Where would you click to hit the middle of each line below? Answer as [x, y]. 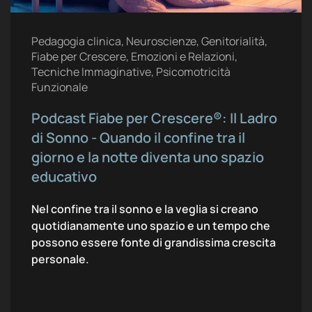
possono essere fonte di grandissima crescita [154, 242]
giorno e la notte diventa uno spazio [148, 157]
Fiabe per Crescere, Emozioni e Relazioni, [134, 56]
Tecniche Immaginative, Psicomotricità [131, 71]
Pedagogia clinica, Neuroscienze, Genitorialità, [149, 41]
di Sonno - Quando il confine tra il [138, 137]
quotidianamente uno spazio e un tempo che [151, 225]
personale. [61, 259]
